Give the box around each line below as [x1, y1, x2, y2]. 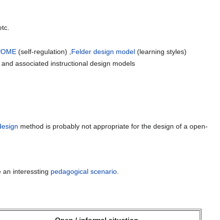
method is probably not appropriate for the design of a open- [18, 122, 208, 130]
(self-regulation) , [16, 48, 72, 56]
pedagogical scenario [51, 167, 117, 176]
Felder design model [71, 48, 136, 56]
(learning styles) [135, 48, 187, 56]
